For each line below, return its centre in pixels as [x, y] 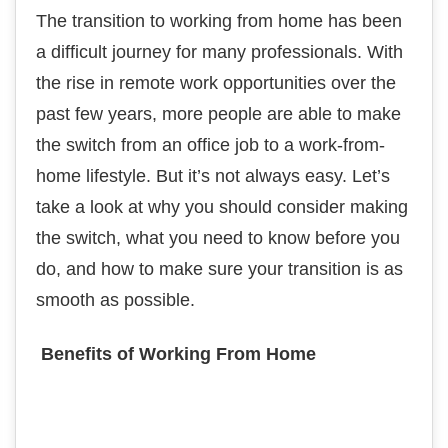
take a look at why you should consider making [222, 207]
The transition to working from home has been [219, 21]
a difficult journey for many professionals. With [219, 52]
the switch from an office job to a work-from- [210, 145]
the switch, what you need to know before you [218, 238]
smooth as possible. [115, 300]
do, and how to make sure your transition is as [219, 269]
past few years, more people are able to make [218, 114]
